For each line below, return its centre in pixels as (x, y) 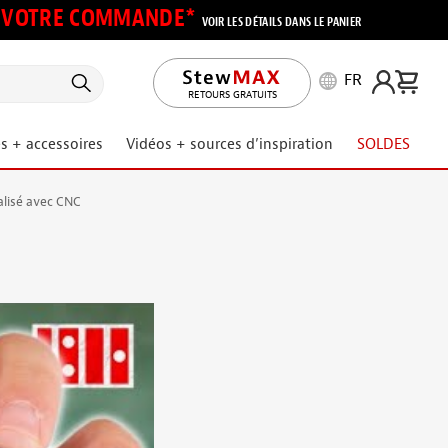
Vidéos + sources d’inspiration (230, 144)
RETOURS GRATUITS (232, 94)
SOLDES (383, 144)
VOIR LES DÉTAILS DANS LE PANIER (281, 22)
